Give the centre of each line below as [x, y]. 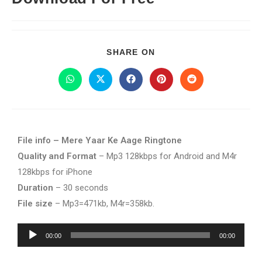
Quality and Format [57, 156]
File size [35, 204]
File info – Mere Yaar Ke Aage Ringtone [100, 140]
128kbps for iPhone [55, 172]
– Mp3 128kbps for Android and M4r [167, 156]
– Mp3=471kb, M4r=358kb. [104, 204]
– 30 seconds [81, 188]
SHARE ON [131, 52]
